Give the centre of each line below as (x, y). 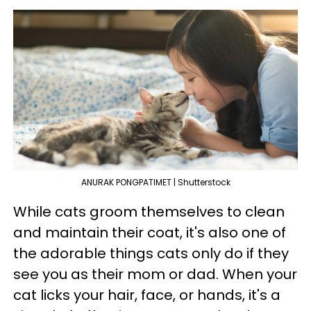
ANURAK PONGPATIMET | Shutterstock (155, 182)
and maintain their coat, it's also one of (150, 232)
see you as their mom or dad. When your (155, 274)
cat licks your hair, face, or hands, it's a (147, 295)
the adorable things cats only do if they (151, 253)
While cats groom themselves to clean (149, 211)
